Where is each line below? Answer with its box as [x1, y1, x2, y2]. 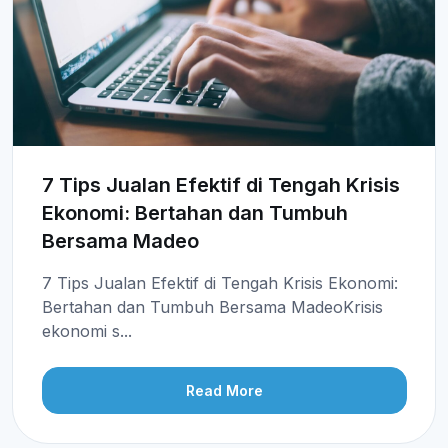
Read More [185, 382, 263, 400]
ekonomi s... [41, 320, 132, 341]
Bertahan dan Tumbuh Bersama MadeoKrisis [41, 296, 383, 317]
